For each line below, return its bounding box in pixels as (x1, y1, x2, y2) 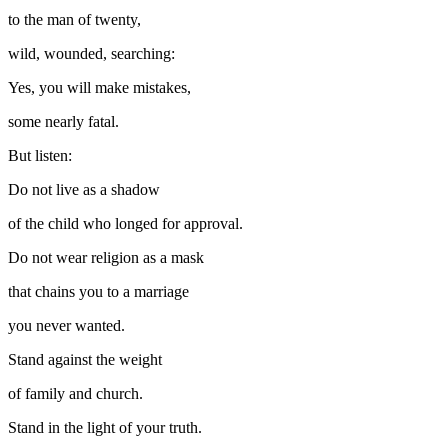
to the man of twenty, (8, 10, 141, 28)
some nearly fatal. (8, 112, 119, 130)
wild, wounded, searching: (8, 44, 175, 62)
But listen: (8, 146, 72, 164)
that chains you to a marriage (8, 282, 189, 300)
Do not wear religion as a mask (8, 248, 204, 266)
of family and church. (8, 384, 143, 402)
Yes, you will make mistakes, (8, 78, 191, 96)
